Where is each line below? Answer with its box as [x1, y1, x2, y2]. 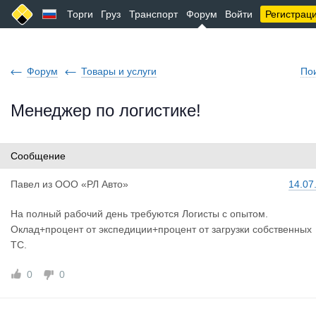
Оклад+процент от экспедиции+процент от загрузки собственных [11, 224, 312, 235]
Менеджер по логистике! [11, 101, 201, 120]
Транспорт [129, 8, 178, 20]
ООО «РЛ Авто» [55, 178, 128, 190]
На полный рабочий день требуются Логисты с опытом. [11, 208, 268, 219]
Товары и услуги [81, 66, 157, 77]
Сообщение [11, 150, 66, 162]
